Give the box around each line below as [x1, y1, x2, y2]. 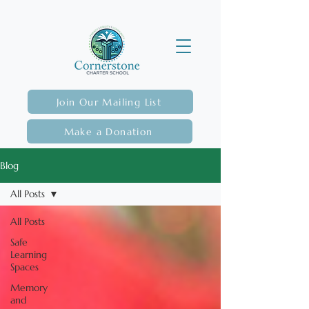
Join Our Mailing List [56, 95, 162, 108]
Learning [10, 248, 47, 261]
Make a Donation [63, 125, 153, 138]
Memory [10, 281, 48, 294]
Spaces [10, 261, 39, 273]
